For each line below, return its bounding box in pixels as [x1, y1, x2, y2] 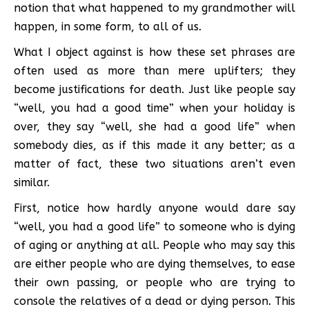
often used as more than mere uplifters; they [14, 63, 295, 77]
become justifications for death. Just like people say [14, 82, 295, 96]
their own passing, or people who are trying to [14, 275, 295, 289]
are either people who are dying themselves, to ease [14, 257, 295, 270]
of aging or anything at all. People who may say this [14, 238, 295, 252]
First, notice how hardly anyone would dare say [14, 201, 295, 215]
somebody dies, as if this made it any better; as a [14, 138, 295, 152]
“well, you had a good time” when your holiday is [14, 101, 295, 114]
